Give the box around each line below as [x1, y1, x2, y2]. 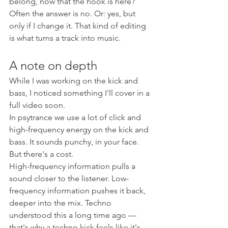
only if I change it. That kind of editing [9, 20, 148, 31]
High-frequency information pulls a [9, 161, 137, 171]
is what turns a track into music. [9, 33, 121, 43]
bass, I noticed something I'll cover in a [9, 88, 152, 98]
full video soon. [9, 100, 65, 110]
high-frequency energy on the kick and [9, 124, 151, 134]
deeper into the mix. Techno [9, 197, 113, 208]
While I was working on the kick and [9, 75, 140, 85]
